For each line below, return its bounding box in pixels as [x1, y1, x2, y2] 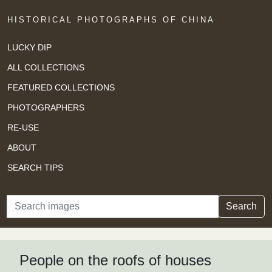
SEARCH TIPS [7, 162, 63, 172]
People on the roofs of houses [19, 252, 211, 269]
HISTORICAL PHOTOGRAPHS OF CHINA [7, 15, 215, 24]
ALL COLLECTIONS [7, 62, 84, 72]
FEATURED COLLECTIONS [7, 82, 115, 92]
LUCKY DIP [7, 42, 52, 52]
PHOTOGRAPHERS [7, 102, 84, 112]
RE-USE [7, 122, 39, 132]
